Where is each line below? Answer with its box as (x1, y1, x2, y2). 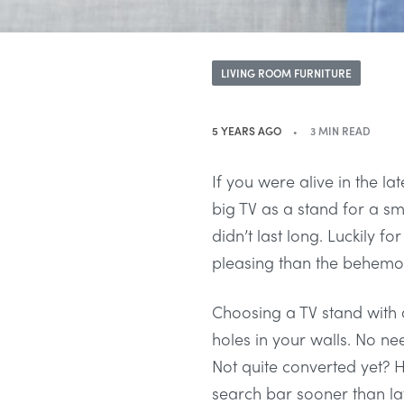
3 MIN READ (310, 123, 372, 139)
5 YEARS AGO (212, 123, 282, 139)
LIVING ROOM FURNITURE (221, 65, 353, 81)
